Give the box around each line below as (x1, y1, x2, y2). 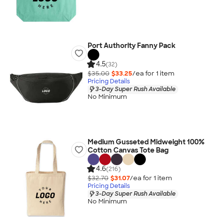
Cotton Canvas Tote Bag (87, 146, 169, 155)
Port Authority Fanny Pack (87, 41, 175, 50)
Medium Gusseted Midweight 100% (87, 138, 204, 146)
